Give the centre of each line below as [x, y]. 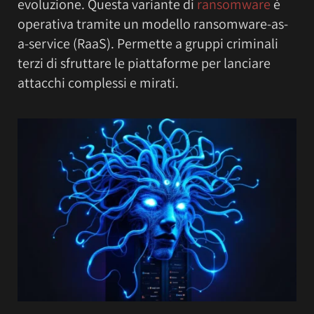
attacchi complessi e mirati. [98, 82]
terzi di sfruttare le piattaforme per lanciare [144, 63]
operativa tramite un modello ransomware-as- [153, 23]
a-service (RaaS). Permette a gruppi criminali [148, 43]
